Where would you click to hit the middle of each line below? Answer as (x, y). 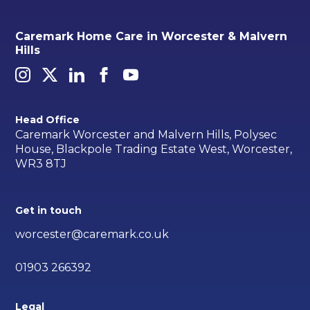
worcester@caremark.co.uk (92, 234)
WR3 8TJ (41, 163)
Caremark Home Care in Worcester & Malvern (152, 36)
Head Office (48, 120)
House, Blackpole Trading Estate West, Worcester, (154, 149)
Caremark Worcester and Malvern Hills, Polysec (146, 134)
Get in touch (49, 210)
